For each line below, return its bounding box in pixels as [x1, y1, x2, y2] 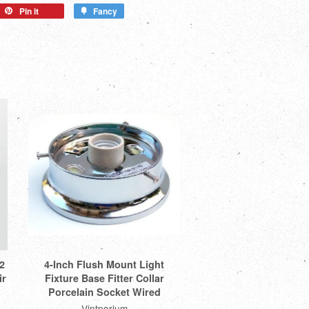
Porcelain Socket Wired [48, 284, 161, 299]
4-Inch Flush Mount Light [44, 257, 164, 271]
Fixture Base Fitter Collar [44, 270, 164, 285]
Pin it [19, 5, 39, 18]
